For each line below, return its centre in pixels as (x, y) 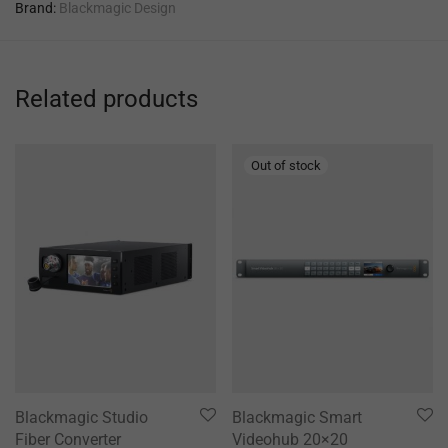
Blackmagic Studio (81, 418)
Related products (106, 98)
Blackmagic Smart (297, 418)
